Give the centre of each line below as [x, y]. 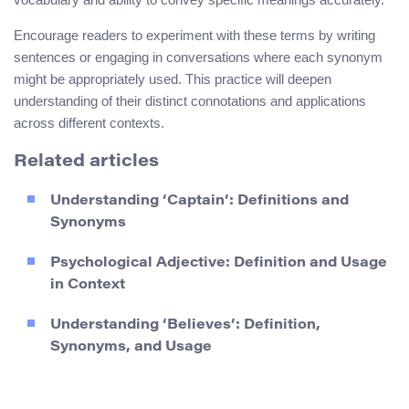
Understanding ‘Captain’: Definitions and [199, 201]
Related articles [86, 162]
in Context [88, 285]
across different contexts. [89, 123]
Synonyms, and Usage [131, 347]
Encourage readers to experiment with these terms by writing [194, 36]
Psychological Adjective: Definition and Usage [219, 263]
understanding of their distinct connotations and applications [190, 101]
